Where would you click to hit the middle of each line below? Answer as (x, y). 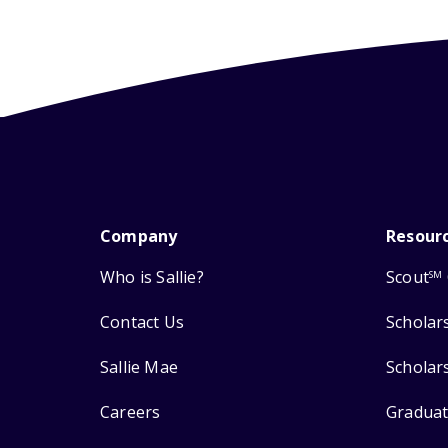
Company (139, 236)
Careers (130, 412)
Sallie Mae (139, 367)
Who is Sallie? (152, 277)
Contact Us (142, 322)
